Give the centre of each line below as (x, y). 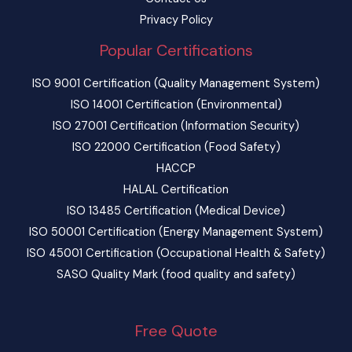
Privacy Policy (176, 20)
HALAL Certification (176, 190)
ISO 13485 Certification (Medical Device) (176, 211)
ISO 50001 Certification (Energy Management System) (176, 233)
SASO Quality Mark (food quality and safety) (176, 275)
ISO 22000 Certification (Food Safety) (176, 148)
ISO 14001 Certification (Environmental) (176, 105)
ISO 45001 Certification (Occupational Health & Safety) (176, 254)
